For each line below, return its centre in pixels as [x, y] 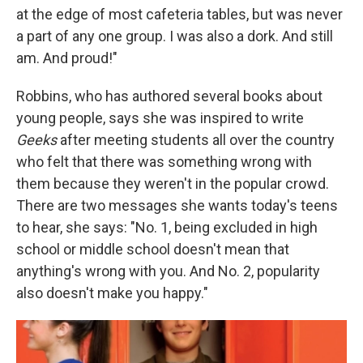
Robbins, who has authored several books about [169, 96]
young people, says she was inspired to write [160, 118]
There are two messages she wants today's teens [177, 206]
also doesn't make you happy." [112, 293]
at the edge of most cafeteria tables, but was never [179, 15]
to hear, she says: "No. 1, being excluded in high [167, 228]
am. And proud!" [67, 58]
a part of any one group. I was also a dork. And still [175, 36]
